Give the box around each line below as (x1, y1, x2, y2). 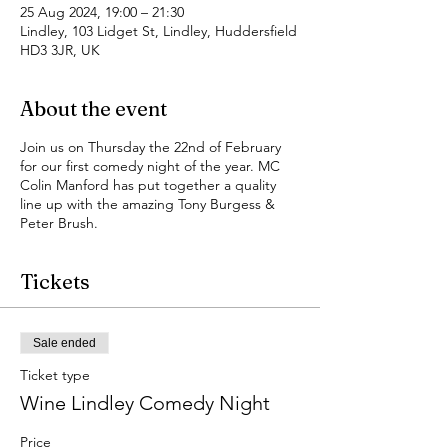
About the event (20, 96, 167, 121)
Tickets (20, 269, 90, 294)
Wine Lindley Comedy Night (20, 391, 270, 415)
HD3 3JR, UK (20, 41, 100, 59)
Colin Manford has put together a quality (20, 176, 276, 194)
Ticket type (20, 366, 90, 384)
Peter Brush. (20, 214, 102, 232)
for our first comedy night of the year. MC (20, 157, 280, 175)
